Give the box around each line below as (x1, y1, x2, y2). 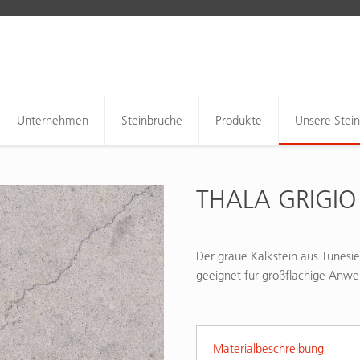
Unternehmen (17, 112, 88, 128)
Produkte (215, 112, 262, 128)
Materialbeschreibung (213, 341, 324, 356)
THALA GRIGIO (196, 185, 356, 215)
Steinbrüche (121, 112, 182, 128)
